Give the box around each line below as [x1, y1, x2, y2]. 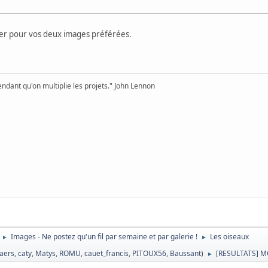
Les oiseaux [210, 231, 249, 242]
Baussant [170, 248, 202, 258]
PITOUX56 [132, 248, 167, 258]
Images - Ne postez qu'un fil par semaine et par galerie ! [11, 231, 198, 242]
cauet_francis [84, 248, 129, 258]
